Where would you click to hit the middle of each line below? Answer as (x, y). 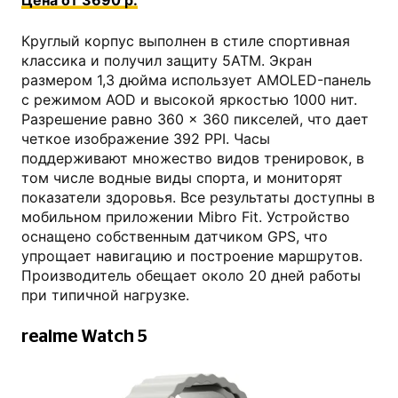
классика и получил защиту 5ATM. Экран (167, 61)
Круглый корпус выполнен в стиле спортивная (186, 41)
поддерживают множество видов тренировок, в (193, 159)
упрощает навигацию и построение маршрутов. (192, 256)
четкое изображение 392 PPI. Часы (146, 139)
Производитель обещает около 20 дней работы (191, 276)
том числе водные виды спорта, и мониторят (182, 178)
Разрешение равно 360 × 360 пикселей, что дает (195, 119)
